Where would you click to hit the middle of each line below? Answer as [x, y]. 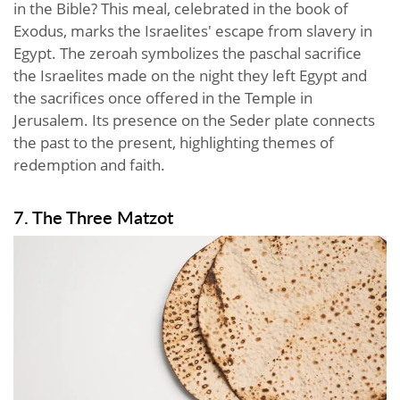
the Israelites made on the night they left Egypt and [190, 76]
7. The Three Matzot [93, 217]
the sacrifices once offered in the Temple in [163, 98]
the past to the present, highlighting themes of [174, 143]
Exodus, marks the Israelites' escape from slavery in [193, 31]
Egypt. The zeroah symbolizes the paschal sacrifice [187, 54]
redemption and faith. [89, 165]
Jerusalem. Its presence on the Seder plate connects [194, 121]
